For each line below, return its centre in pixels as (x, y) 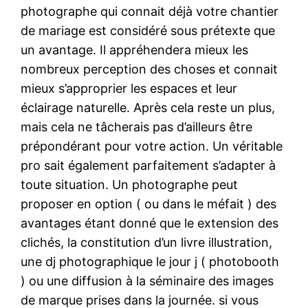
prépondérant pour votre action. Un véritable (152, 146)
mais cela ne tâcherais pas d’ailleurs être (137, 126)
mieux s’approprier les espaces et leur (129, 88)
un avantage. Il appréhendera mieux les (135, 49)
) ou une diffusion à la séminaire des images (147, 280)
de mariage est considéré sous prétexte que (148, 30)
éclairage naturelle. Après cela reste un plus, (148, 107)
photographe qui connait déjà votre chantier (150, 11)
